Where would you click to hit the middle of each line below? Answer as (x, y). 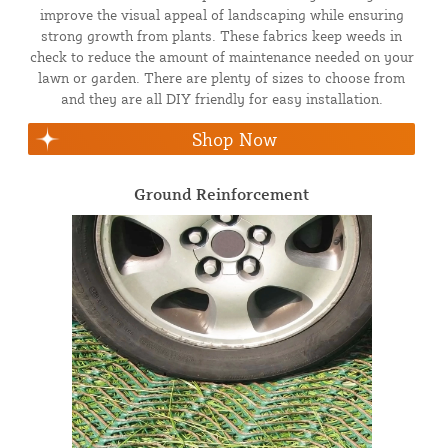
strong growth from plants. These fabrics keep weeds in (221, 35)
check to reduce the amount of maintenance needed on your (221, 56)
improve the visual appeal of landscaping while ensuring (221, 14)
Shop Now (234, 138)
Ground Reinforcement (221, 193)
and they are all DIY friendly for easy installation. (221, 98)
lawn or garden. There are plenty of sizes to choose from (221, 77)
